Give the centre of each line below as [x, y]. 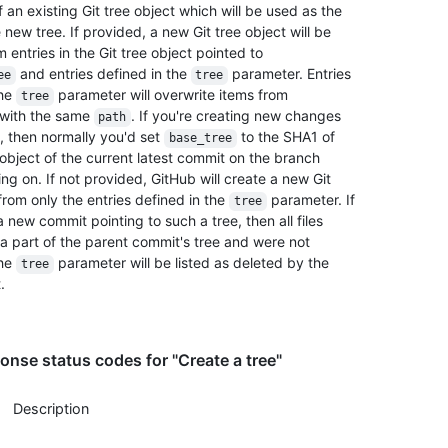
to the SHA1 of [287, 137]
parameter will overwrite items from [170, 95]
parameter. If [312, 200]
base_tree [200, 138]
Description [51, 409]
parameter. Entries [291, 74]
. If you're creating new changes [238, 116]
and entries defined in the [103, 74]
